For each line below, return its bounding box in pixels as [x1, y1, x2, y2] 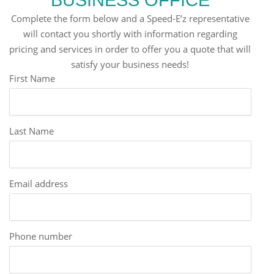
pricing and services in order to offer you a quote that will [9, 42, 251, 55]
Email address [9, 177, 68, 190]
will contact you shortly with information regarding [23, 27, 237, 40]
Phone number [9, 229, 72, 242]
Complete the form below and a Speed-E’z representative [10, 12, 250, 24]
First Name [9, 72, 55, 84]
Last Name [9, 124, 54, 137]
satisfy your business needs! [71, 57, 190, 70]
